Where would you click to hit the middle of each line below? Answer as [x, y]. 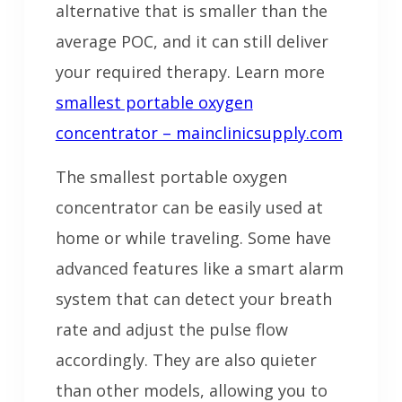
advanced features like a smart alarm [199, 269]
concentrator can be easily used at [189, 208]
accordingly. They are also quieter [186, 360]
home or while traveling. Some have [193, 238]
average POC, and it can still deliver [192, 42]
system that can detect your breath [193, 299]
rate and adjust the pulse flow [171, 330]
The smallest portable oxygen [171, 177]
